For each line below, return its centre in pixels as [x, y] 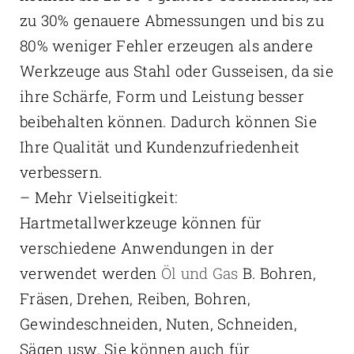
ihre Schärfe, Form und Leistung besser [162, 96]
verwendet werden [90, 273]
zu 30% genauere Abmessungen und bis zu [171, 21]
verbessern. [61, 172]
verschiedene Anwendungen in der [147, 248]
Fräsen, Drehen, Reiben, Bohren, [135, 299]
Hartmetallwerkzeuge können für [141, 223]
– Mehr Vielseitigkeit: [99, 198]
